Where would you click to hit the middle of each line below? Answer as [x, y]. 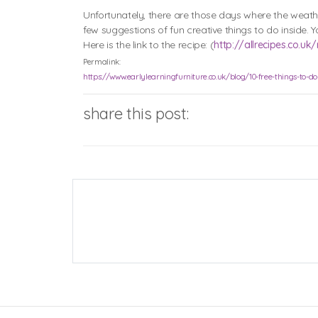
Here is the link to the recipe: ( [149, 45]
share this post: [136, 114]
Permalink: [102, 62]
